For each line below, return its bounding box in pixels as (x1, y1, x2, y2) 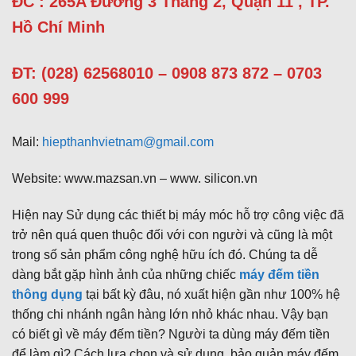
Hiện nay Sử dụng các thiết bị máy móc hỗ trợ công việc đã (12, 208, 344, 222)
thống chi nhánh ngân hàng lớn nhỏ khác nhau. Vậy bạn (12, 308, 328, 322)
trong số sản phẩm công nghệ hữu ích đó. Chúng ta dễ (12, 248, 318, 262)
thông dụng (12, 288, 83, 302)
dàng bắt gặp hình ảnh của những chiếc (12, 268, 239, 282)
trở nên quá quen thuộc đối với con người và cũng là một (12, 228, 332, 242)
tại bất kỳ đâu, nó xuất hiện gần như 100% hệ (83, 288, 340, 302)
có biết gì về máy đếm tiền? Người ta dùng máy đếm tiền (12, 327, 330, 342)
